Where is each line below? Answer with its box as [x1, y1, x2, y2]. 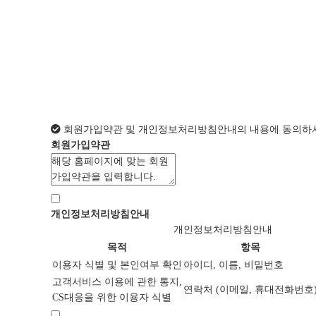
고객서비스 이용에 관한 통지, [52, 276, 182, 287]
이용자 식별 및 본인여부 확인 [52, 259, 182, 270]
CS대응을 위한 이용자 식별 [52, 291, 171, 303]
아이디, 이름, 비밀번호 [183, 259, 284, 270]
